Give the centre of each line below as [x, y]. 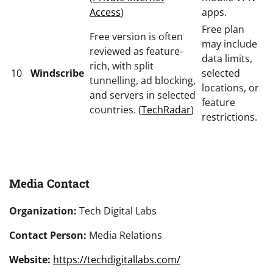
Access [105, 12]
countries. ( [115, 109]
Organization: [43, 211]
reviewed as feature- [136, 51]
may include [229, 44]
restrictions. [229, 117]
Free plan [223, 29]
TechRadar [166, 109]
